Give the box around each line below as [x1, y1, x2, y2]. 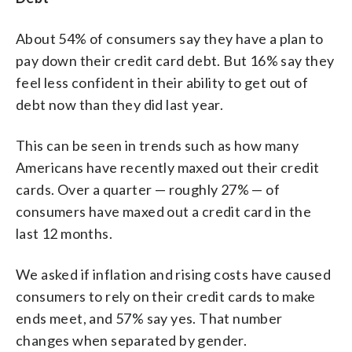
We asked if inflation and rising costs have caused [16, 265, 331, 283]
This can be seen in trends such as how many [16, 136, 299, 154]
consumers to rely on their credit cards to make [16, 287, 316, 305]
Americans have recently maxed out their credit [16, 158, 320, 176]
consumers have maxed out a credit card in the [16, 202, 311, 220]
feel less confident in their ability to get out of [16, 73, 308, 91]
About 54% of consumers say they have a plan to [16, 29, 324, 47]
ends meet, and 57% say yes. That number [16, 309, 283, 327]
